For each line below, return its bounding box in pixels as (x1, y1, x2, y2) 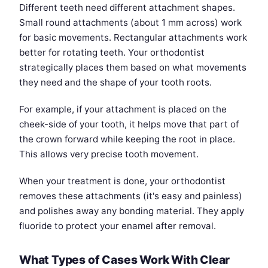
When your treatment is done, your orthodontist (19, 175, 226, 187)
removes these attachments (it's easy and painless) (19, 190, 242, 202)
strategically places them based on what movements (19, 62, 246, 74)
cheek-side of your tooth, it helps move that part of (19, 118, 239, 130)
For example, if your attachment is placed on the (19, 103, 227, 115)
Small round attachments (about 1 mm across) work (19, 17, 242, 29)
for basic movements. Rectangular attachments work (19, 32, 247, 44)
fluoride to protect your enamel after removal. (19, 220, 216, 232)
